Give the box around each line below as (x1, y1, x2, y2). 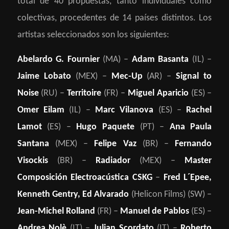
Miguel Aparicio (127, 88, 189, 99)
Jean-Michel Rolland (17, 207, 95, 217)
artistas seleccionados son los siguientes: (17, 30, 169, 40)
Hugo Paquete (76, 122, 135, 132)
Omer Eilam (17, 105, 64, 116)
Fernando (175, 139, 212, 149)
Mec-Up (111, 72, 143, 82)
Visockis (17, 156, 48, 166)
